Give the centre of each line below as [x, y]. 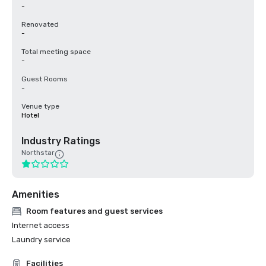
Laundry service [41, 240]
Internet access [41, 225]
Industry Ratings [61, 141]
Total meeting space [56, 52]
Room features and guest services [94, 211]
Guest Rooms [45, 79]
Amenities [36, 194]
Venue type [40, 106]
